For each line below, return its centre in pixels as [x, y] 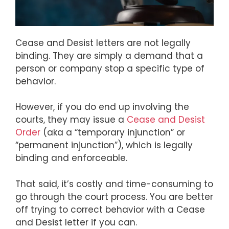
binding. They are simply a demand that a [109, 55]
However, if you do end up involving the [102, 107]
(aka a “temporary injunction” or [113, 132]
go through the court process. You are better [114, 197]
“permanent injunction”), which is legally [104, 145]
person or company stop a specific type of [110, 68]
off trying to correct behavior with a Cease [110, 209]
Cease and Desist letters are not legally [103, 43]
